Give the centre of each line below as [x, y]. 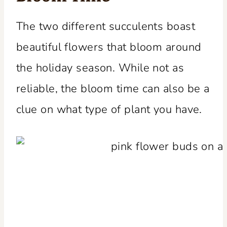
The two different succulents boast [106, 26]
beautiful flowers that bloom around [109, 47]
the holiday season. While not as [100, 68]
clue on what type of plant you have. [109, 109]
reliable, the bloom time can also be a [113, 88]
